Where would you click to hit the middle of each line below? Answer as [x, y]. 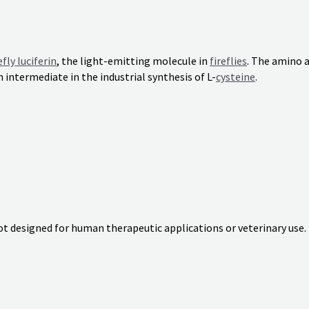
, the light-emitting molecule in [133, 60]
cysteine [236, 77]
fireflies [228, 60]
